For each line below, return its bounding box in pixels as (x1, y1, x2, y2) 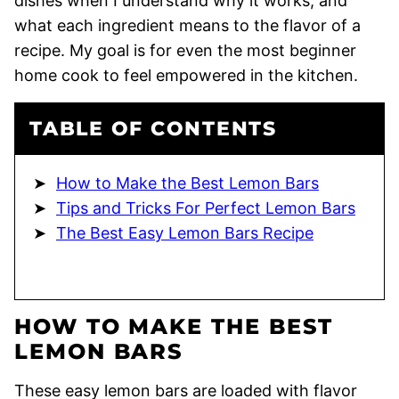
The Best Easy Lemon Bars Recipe (56, 223, 313, 242)
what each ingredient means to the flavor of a (14, 15, 361, 35)
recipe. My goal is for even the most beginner (14, 40, 356, 60)
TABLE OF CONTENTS (29, 116, 277, 141)
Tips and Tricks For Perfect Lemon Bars (56, 198, 355, 217)
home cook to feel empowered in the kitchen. (14, 65, 358, 85)
